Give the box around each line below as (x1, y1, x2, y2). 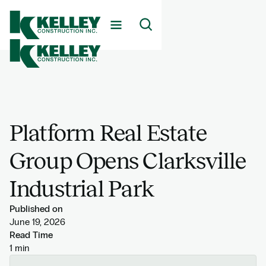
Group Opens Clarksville (9, 148, 246, 174)
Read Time (9, 229, 53, 241)
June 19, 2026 (9, 216, 65, 228)
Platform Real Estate (9, 120, 207, 146)
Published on (9, 203, 63, 215)
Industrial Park (9, 176, 154, 202)
